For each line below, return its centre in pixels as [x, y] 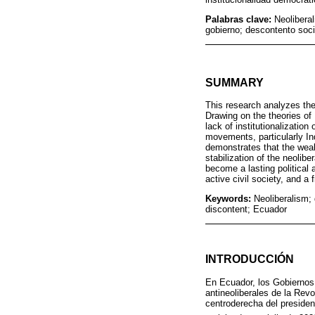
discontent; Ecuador [246, 210]
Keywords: [230, 199]
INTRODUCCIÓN [250, 258]
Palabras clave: [240, 19]
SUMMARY [234, 82]
